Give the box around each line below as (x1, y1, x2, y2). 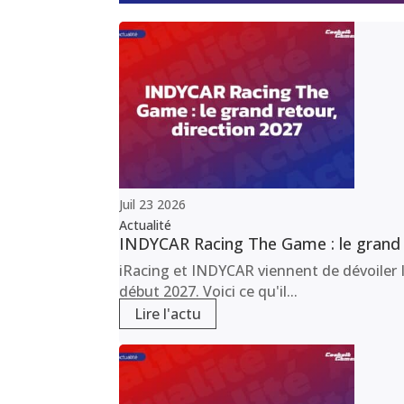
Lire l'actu (134, 304, 201, 325)
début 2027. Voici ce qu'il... (119, 281, 298, 302)
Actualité (119, 216, 171, 234)
